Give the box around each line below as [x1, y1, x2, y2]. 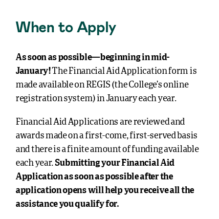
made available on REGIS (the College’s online [16, 81, 189, 89]
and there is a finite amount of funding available [16, 145, 199, 154]
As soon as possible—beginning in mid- [16, 53, 170, 62]
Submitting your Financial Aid [54, 159, 175, 168]
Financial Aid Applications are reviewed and [16, 118, 185, 127]
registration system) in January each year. [16, 94, 176, 103]
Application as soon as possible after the [16, 173, 173, 181]
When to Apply [16, 18, 117, 35]
